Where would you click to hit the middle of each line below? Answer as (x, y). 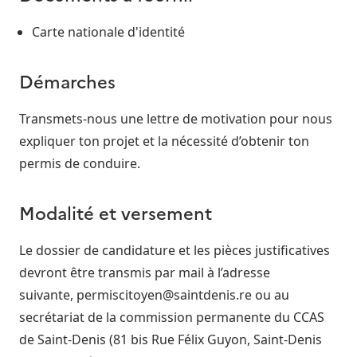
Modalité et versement (116, 213)
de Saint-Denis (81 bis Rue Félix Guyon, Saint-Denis (171, 340)
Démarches (67, 80)
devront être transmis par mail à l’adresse (145, 273)
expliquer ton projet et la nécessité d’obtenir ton (164, 141)
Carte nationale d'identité (108, 31)
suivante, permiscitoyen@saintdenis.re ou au (154, 295)
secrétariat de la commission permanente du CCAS (172, 318)
